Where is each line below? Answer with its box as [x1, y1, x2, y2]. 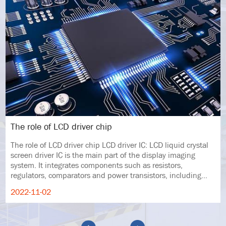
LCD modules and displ [11, 180, 90, 191]
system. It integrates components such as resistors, [11, 160, 183, 171]
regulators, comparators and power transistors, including [11, 170, 202, 181]
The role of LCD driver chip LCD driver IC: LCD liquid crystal [11, 140, 102, 151]
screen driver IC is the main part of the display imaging [11, 150, 196, 161]
